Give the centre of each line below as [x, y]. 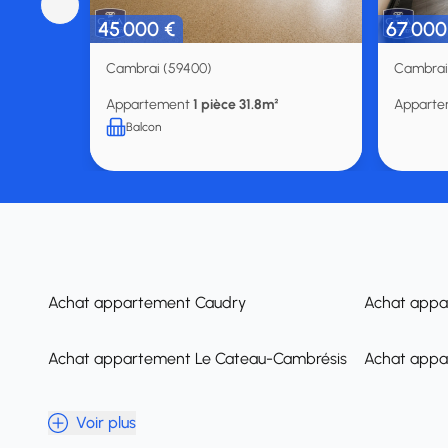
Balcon [143, 127]
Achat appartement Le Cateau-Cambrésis [197, 358]
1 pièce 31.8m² [236, 104]
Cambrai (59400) [159, 68]
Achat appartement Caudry [147, 302]
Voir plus [106, 422]
